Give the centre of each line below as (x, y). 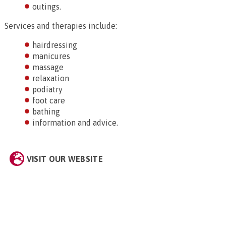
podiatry (47, 89)
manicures (51, 56)
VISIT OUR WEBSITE (65, 159)
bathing (46, 111)
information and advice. (75, 123)
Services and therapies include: (61, 26)
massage (48, 67)
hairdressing (55, 45)
